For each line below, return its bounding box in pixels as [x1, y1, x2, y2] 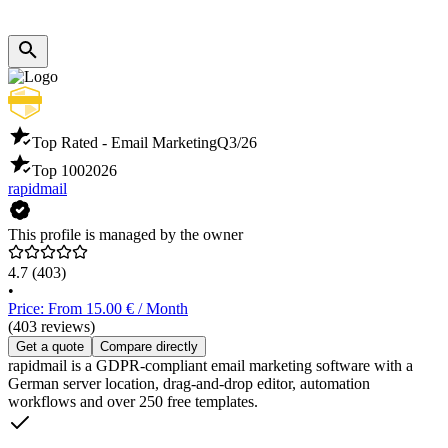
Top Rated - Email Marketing [32, 134, 217, 152]
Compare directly [100, 339, 198, 355]
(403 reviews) [8, 318, 95, 336]
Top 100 [32, 162, 85, 180]
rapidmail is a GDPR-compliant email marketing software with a [8, 357, 413, 375]
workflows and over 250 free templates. [8, 393, 258, 411]
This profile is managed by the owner [8, 226, 243, 244]
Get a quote [16, 339, 84, 355]
